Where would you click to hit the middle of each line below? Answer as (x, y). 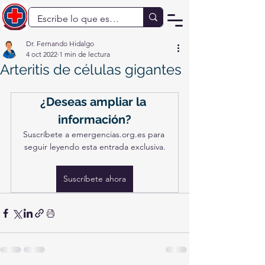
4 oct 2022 (42, 54)
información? (95, 119)
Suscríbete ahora (95, 179)
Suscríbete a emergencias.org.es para (95, 134)
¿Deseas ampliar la (95, 102)
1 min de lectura (85, 54)
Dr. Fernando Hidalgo (60, 43)
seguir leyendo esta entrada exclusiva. (95, 147)
